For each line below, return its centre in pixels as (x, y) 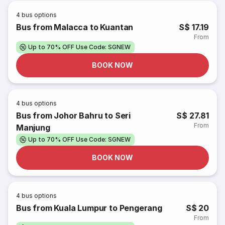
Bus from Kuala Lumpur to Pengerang (89, 208)
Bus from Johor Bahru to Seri (73, 116)
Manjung (33, 128)
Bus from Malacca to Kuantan (75, 27)
